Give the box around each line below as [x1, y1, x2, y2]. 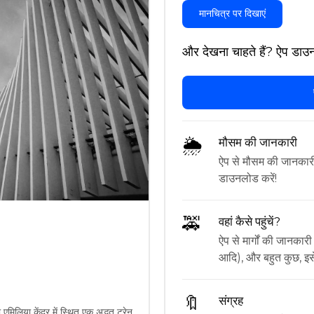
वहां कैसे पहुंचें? [218, 214, 280, 228]
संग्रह [218, 293, 243, 308]
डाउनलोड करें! [218, 171, 277, 185]
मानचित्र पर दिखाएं [198, 8, 266, 19]
